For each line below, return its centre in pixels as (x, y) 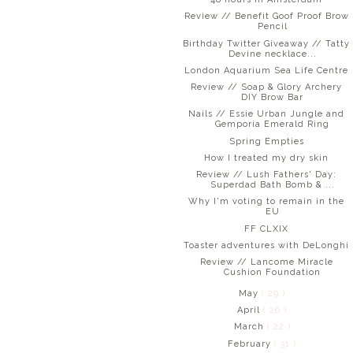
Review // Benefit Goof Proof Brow (266, 17)
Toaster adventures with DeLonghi (267, 245)
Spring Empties (266, 141)
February (251, 344)
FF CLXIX (267, 229)
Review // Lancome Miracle (266, 262)
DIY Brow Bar (273, 98)
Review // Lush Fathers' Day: (267, 175)
